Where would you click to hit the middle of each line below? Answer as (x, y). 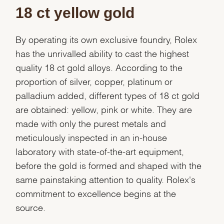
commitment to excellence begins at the (96, 193)
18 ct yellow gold (75, 13)
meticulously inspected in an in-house (91, 137)
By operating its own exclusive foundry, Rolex (106, 39)
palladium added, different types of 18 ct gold (108, 95)
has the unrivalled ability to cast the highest (102, 53)
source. (31, 207)
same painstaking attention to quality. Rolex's (106, 179)
